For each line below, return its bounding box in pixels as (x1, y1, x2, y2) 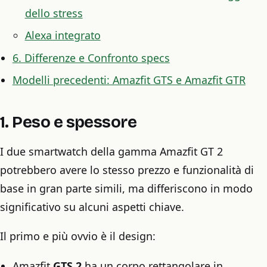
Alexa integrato (24, 28, 101, 43)
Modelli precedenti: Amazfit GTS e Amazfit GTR (12, 73, 246, 88)
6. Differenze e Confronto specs (12, 50, 170, 65)
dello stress (24, 6, 83, 21)
